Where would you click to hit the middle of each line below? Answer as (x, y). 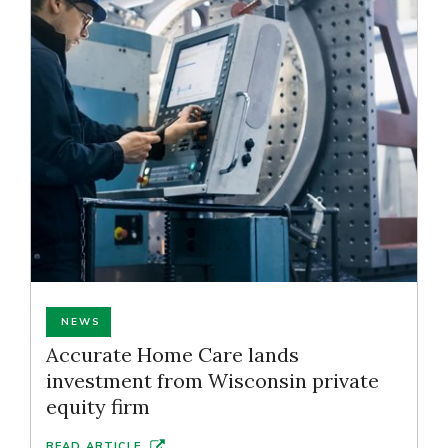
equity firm (98, 406)
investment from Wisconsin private (212, 380)
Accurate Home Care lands (172, 354)
